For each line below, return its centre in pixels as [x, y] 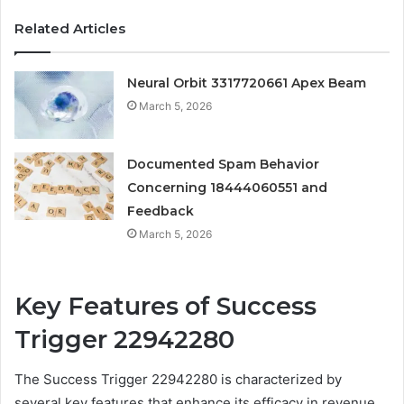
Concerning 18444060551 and [228, 187]
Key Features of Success [165, 306]
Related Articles [70, 28]
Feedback [161, 211]
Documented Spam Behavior [224, 164]
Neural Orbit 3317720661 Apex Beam [247, 83]
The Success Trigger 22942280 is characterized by [178, 380]
